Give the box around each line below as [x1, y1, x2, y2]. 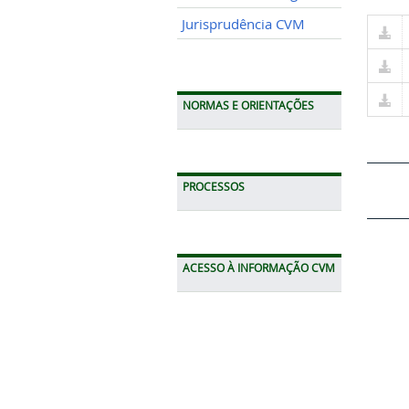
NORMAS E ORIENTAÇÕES [183, 98, 314, 112]
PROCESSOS [183, 179, 245, 194]
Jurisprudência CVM [182, 15, 305, 33]
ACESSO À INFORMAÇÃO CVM [183, 260, 335, 275]
